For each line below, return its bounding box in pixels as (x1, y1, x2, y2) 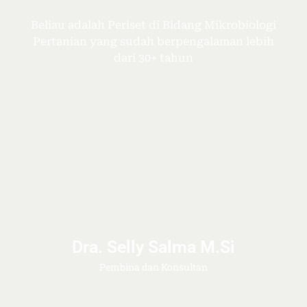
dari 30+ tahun (114, 51, 193, 64)
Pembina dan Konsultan (99, 260, 208, 273)
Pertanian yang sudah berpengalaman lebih (33, 34, 274, 48)
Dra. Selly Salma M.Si (72, 236, 235, 257)
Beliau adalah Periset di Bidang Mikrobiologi (31, 18, 276, 32)
